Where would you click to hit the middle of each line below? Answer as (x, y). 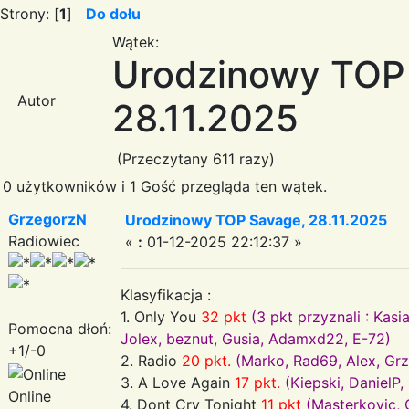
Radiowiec (44, 241)
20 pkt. (206, 360)
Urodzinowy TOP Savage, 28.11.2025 (256, 220)
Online (30, 396)
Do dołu (113, 13)
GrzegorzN (47, 219)
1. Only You (161, 316)
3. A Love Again (178, 382)
